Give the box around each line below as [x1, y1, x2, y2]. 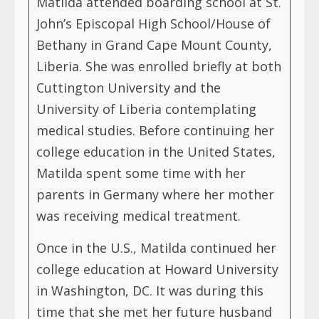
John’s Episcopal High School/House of [36, 14, 271, 32]
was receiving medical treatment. [36, 206, 241, 224]
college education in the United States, [36, 142, 276, 160]
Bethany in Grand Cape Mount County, [36, 36, 272, 53]
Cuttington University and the [36, 78, 221, 96]
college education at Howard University [36, 260, 278, 278]
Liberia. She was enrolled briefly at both [36, 57, 281, 75]
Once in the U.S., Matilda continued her [36, 239, 276, 256]
